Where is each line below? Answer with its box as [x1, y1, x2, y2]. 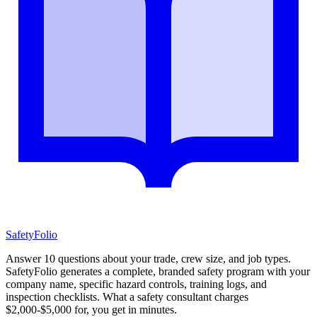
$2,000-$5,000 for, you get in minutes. [6, 303, 177, 316]
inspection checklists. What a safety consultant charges [6, 290, 248, 303]
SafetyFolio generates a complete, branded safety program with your [6, 265, 310, 277]
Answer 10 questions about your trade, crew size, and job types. [6, 252, 291, 265]
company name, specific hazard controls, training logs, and [6, 277, 267, 290]
